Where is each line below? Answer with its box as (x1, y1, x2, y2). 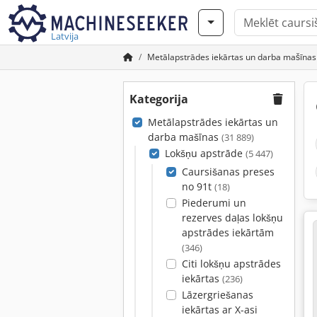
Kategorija (129, 91, 188, 107)
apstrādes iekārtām (181, 226, 274, 239)
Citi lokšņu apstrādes (181, 257, 281, 270)
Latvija (51, 30, 79, 42)
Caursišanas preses (181, 165, 275, 178)
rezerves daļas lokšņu (181, 211, 283, 224)
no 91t (181, 180, 214, 193)
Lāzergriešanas (181, 288, 253, 301)
